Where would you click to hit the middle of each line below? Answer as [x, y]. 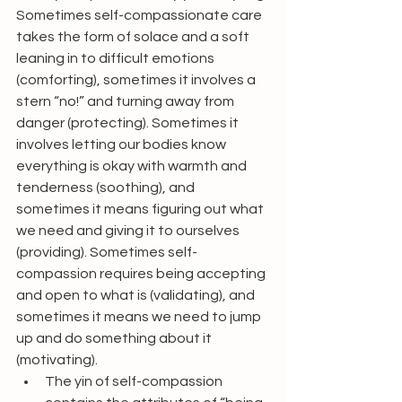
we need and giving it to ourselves [129, 231]
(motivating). [57, 360]
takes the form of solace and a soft [134, 37]
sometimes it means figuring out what [141, 209]
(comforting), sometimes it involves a [137, 80]
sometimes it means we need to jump [140, 317]
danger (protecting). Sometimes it [129, 123]
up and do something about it [115, 338]
